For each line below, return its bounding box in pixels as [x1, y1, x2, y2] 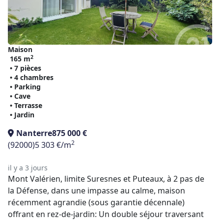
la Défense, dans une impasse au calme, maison [8, 185, 185, 196]
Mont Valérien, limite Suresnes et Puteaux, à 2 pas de [8, 173, 204, 184]
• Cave [10, 91, 30, 101]
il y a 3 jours [8, 163, 48, 172]
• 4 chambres [10, 73, 54, 82]
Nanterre [16, 128, 52, 138]
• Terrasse [10, 101, 42, 110]
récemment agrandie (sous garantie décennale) [8, 197, 185, 208]
